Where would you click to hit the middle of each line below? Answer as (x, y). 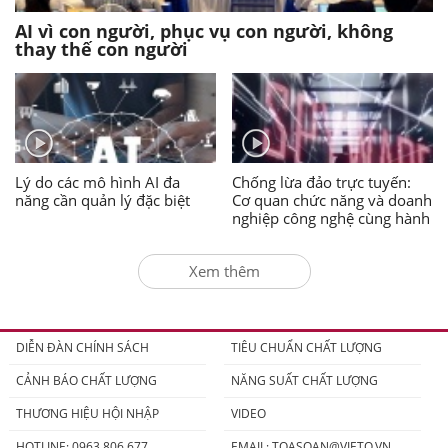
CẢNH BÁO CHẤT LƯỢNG (86, 381)
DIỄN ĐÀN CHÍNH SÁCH (82, 348)
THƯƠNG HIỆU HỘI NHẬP (87, 414)
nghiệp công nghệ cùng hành (331, 218)
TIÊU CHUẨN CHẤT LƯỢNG (306, 348)
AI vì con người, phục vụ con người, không (204, 31)
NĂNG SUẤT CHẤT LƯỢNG (304, 381)
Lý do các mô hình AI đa (97, 182)
